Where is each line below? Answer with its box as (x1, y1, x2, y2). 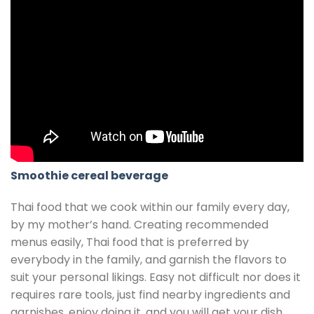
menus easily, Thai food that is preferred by (11, 234, 249, 251)
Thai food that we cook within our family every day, (11, 199, 289, 216)
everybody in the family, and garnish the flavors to (11, 252, 287, 268)
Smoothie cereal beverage (11, 167, 168, 184)
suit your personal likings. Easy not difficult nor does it (11, 269, 301, 286)
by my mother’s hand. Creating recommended (11, 217, 268, 233)
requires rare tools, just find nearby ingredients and (11, 287, 290, 303)
